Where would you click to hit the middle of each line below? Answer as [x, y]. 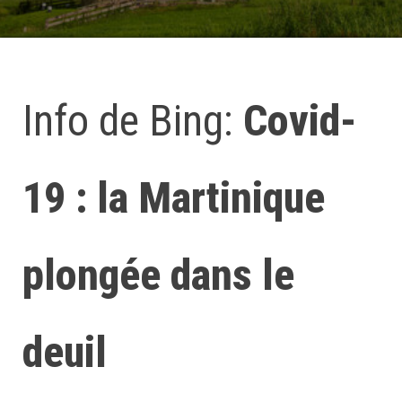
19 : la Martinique [174, 198]
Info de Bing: [133, 121]
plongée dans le [158, 275]
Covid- [300, 121]
